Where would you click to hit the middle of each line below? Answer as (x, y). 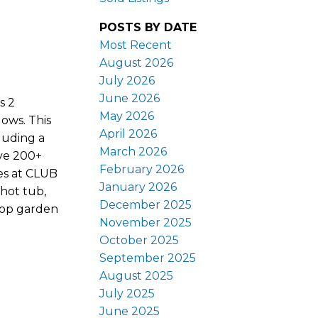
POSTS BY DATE (148, 27)
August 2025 (137, 275)
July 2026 (127, 80)
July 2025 (127, 293)
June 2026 (130, 98)
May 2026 (127, 116)
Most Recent (136, 45)
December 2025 (146, 204)
